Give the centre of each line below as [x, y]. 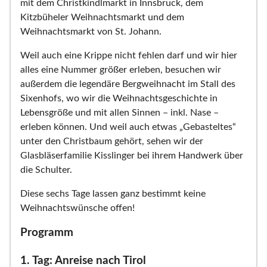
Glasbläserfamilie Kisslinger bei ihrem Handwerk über [132, 155]
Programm [47, 232]
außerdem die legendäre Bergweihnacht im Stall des [128, 84]
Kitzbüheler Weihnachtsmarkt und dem [102, 17]
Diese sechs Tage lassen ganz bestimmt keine [113, 193]
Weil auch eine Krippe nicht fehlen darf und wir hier [129, 55]
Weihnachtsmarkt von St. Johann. [91, 31]
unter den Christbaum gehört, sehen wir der [112, 141]
